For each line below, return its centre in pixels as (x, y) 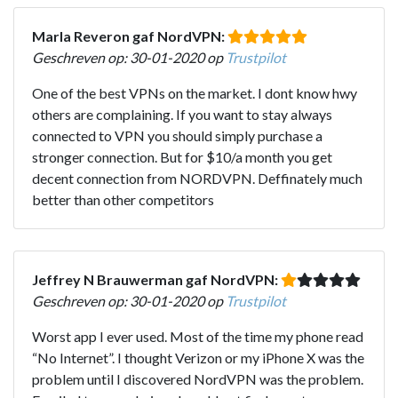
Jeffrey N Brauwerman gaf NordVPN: (156, 279)
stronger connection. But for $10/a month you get (182, 156)
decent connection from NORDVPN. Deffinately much (197, 178)
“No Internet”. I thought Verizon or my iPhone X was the (198, 357)
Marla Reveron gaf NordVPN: (130, 36)
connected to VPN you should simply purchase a (177, 135)
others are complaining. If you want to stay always (182, 114)
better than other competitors (123, 199)
